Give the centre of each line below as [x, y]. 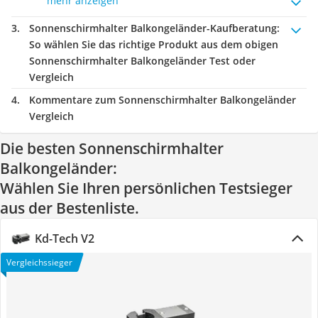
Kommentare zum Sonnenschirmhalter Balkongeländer [163, 100]
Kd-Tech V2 [65, 238]
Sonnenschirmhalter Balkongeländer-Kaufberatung [153, 28]
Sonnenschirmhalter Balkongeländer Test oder [142, 61]
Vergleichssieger [39, 262]
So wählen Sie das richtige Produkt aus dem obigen [154, 44]
